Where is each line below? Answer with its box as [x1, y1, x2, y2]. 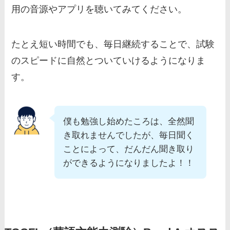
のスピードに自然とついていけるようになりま [11, 55, 206, 66]
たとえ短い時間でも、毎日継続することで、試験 [11, 39, 215, 49]
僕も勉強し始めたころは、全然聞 [63, 116, 195, 126]
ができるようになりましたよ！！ [63, 158, 195, 168]
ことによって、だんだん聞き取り [63, 144, 195, 154]
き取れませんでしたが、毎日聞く [63, 130, 195, 140]
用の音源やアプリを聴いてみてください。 [11, 4, 187, 15]
